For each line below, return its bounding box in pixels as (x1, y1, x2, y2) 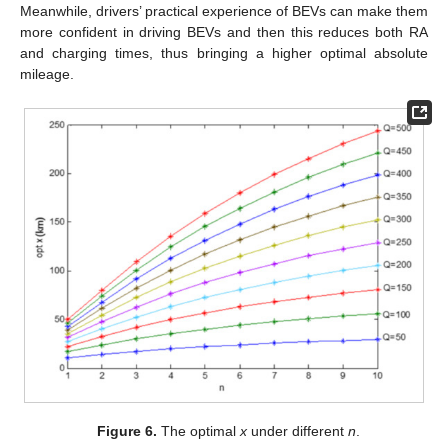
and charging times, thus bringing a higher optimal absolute (20, 45, 428, 62)
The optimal (156, 422, 240, 439)
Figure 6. (96, 422, 157, 439)
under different (246, 422, 348, 439)
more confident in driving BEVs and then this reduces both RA (20, 24, 428, 41)
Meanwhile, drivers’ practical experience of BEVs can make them (20, 3, 428, 20)
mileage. (20, 66, 74, 83)
